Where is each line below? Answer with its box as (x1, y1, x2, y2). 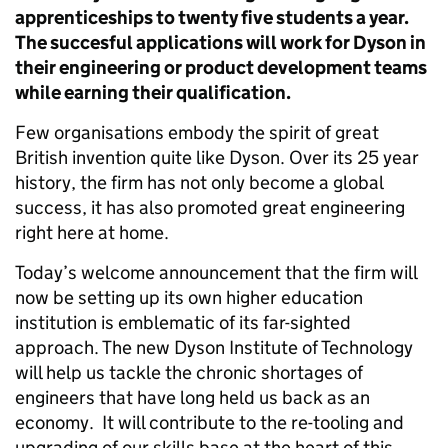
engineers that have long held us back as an (15, 386, 370, 409)
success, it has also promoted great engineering (15, 196, 405, 219)
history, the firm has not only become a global (15, 171, 383, 194)
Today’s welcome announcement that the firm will (15, 261, 417, 284)
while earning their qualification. (15, 81, 291, 104)
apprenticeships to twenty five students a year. (15, 6, 409, 29)
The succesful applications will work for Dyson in (15, 31, 426, 54)
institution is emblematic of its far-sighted (15, 311, 351, 334)
